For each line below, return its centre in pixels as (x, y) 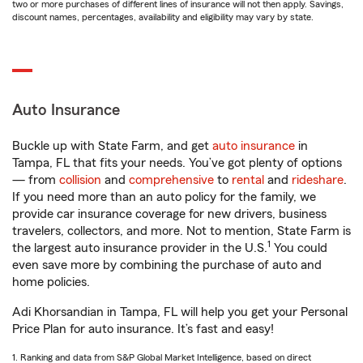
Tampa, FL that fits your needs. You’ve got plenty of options (177, 163)
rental (248, 180)
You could (299, 248)
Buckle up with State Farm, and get (112, 146)
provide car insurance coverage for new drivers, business (169, 214)
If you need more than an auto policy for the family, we (164, 197)
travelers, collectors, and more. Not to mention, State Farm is (181, 231)
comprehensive (171, 180)
